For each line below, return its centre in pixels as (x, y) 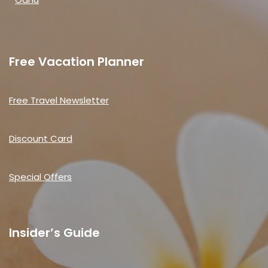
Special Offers (40, 177)
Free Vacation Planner (77, 62)
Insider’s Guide (54, 233)
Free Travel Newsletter (59, 100)
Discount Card (41, 138)
